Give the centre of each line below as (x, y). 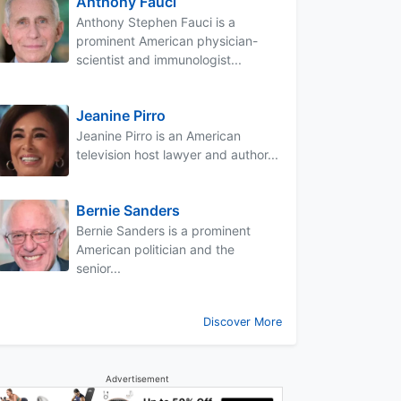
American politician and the (155, 249)
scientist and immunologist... (159, 59)
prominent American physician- (167, 40)
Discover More (243, 321)
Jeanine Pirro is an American (158, 135)
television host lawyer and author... (177, 154)
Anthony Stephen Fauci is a (156, 21)
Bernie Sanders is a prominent (163, 230)
